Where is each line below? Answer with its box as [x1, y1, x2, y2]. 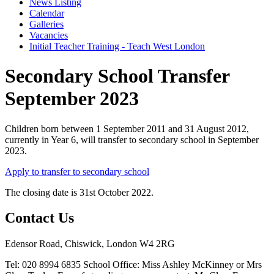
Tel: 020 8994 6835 [5, 259, 83, 270]
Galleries [29, 18, 64, 29]
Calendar [29, 7, 64, 18]
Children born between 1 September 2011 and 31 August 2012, [5, 123, 249, 134]
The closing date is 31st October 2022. [5, 187, 154, 198]
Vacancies [29, 29, 68, 40]
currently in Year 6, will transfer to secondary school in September [5, 134, 259, 145]
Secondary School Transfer [5, 65, 229, 87]
